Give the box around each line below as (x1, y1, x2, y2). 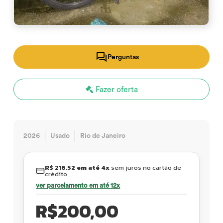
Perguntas (107, 53, 139, 61)
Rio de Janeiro (80, 132, 126, 139)
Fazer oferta (93, 86, 138, 94)
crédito (45, 169, 68, 179)
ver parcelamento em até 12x (36, 182, 120, 189)
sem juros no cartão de (110, 163, 182, 172)
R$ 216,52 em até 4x (45, 163, 110, 172)
